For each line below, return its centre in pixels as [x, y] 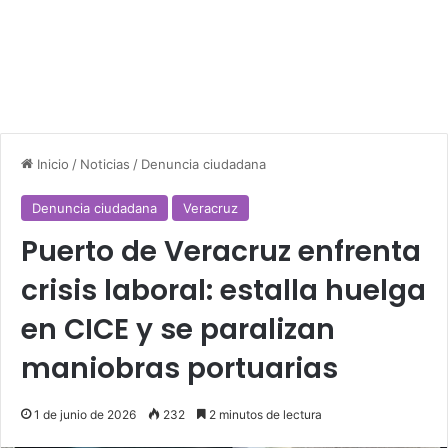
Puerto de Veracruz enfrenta [221, 252]
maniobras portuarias [179, 369]
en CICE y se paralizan [178, 330]
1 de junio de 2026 [85, 415]
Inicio [51, 164]
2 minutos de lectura [264, 415]
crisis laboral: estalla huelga [223, 291]
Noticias [105, 164]
